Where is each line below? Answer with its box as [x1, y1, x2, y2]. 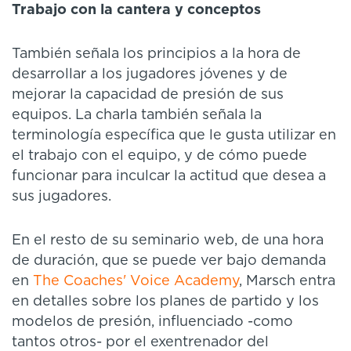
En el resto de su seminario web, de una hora [12, 233, 324, 248]
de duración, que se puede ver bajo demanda [12, 253, 326, 268]
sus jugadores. [12, 189, 111, 204]
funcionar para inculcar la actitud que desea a [12, 168, 326, 183]
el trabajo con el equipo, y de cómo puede [12, 148, 307, 163]
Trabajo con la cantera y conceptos [12, 2, 261, 17]
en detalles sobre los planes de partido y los [12, 294, 319, 309]
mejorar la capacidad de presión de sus [12, 87, 284, 102]
